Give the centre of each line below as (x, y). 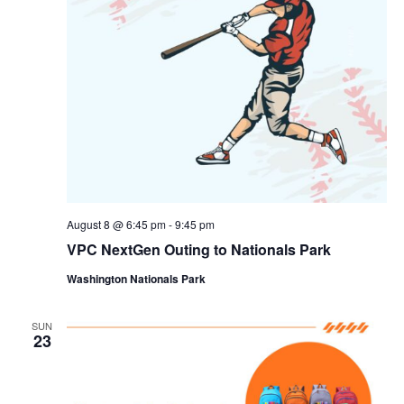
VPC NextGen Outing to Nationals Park (198, 249)
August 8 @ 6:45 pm (116, 224)
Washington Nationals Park (136, 279)
